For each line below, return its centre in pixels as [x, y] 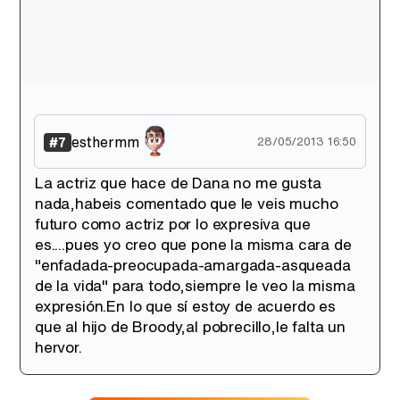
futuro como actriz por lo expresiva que [173, 224]
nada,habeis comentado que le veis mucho [187, 203]
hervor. [58, 347]
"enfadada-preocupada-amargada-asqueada [193, 265]
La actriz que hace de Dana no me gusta [178, 183]
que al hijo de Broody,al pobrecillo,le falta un [191, 326]
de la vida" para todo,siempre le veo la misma [195, 285]
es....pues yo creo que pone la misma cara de [193, 244]
